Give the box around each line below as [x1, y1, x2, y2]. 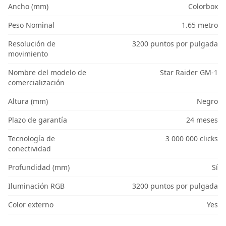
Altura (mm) [8, 96, 48, 106]
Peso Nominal [8, 20, 54, 30]
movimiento [8, 49, 48, 59]
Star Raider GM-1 [159, 68, 218, 78]
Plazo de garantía [8, 115, 67, 125]
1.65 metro [181, 20, 218, 30]
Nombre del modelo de [8, 68, 86, 78]
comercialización [8, 78, 65, 88]
